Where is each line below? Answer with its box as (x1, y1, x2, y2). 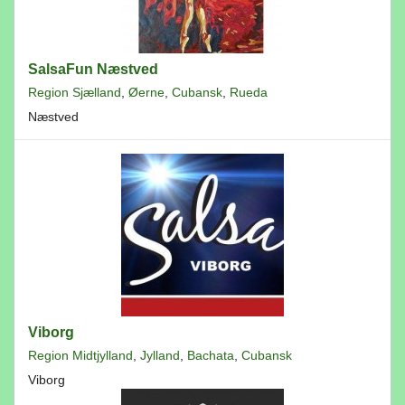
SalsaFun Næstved (28, 61, 158, 77)
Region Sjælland (28, 85, 121, 99)
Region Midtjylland (28, 348, 133, 363)
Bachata (187, 348, 234, 363)
